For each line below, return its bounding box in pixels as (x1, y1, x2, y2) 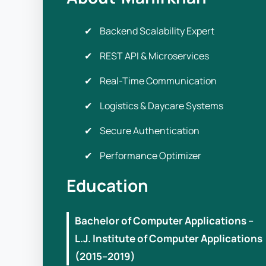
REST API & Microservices (100, 49, 209, 62)
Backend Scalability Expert (100, 24, 214, 37)
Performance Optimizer (100, 149, 201, 162)
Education (66, 174, 148, 197)
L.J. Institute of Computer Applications (75, 232, 262, 245)
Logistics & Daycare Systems (100, 99, 223, 112)
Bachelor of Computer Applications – (75, 214, 254, 227)
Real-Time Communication (100, 74, 217, 87)
